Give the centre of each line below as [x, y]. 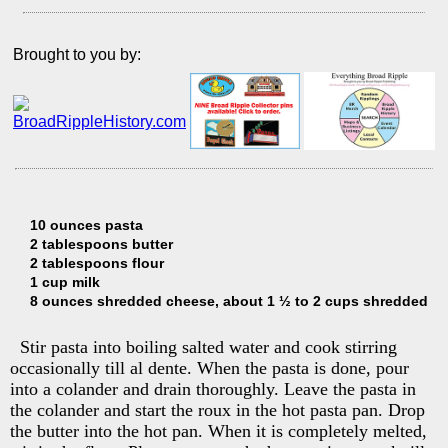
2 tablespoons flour [97, 262]
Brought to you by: [77, 54]
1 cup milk [65, 281]
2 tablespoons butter [101, 243]
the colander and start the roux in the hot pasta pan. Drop [217, 409]
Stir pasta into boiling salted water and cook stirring [208, 346]
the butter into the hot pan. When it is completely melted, [218, 430]
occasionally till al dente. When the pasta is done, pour [209, 367]
